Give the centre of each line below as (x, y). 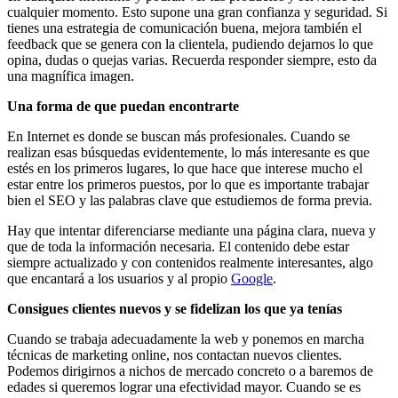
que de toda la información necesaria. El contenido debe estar (178, 246)
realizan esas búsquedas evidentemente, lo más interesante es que (188, 152)
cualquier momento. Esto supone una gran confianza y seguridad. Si (197, 12)
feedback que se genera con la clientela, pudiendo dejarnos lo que (190, 44)
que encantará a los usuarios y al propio (119, 278)
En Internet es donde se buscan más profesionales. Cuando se (179, 136)
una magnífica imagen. (71, 76)
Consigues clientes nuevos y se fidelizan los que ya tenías (175, 308)
